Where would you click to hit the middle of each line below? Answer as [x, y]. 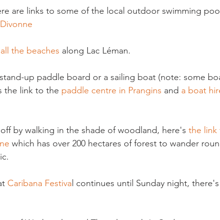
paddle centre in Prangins [111, 90]
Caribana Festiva [40, 183]
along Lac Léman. [95, 51]
